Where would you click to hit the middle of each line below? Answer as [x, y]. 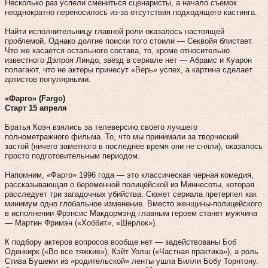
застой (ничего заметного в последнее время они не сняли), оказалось [134, 146]
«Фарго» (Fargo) [35, 98]
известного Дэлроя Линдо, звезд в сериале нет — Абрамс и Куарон [128, 60]
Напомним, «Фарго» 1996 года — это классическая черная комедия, [129, 175]
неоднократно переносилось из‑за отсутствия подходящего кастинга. [131, 12]
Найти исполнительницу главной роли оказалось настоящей [115, 31]
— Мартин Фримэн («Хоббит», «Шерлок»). [81, 223]
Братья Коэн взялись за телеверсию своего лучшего [101, 127]
